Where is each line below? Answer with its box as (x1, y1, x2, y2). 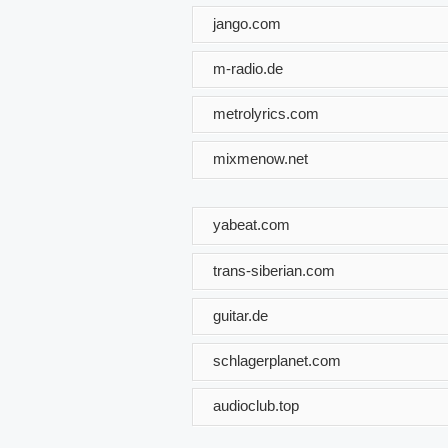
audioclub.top (213, 396, 299, 414)
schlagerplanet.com (213, 351, 341, 369)
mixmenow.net (213, 149, 308, 167)
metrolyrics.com (213, 104, 319, 122)
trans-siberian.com (213, 261, 335, 279)
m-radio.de (213, 59, 283, 77)
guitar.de (213, 306, 268, 324)
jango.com (213, 14, 281, 32)
